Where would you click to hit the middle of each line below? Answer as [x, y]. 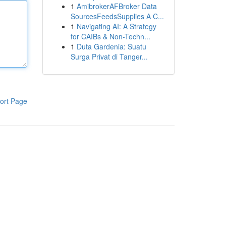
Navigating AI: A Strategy [116, 26]
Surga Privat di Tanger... [109, 56]
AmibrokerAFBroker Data [117, 6]
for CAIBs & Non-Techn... [110, 36]
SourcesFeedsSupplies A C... [117, 16]
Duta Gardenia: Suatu [111, 46]
